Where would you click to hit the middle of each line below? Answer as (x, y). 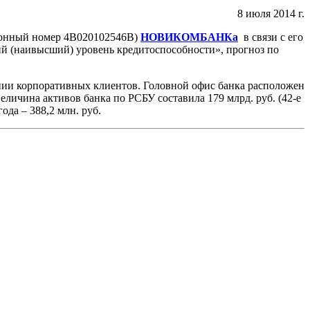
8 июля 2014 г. (271, 13)
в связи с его (272, 37)
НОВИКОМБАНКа (189, 37)
